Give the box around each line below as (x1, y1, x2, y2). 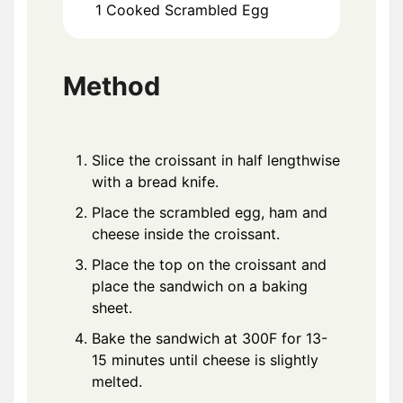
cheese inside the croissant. (92, 225, 280, 244)
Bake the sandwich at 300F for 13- (92, 329, 327, 348)
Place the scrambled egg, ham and (92, 203, 327, 222)
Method (63, 70, 160, 103)
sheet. (92, 299, 132, 318)
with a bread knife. (92, 173, 219, 192)
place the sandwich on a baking (92, 277, 308, 296)
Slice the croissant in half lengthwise (92, 151, 340, 170)
